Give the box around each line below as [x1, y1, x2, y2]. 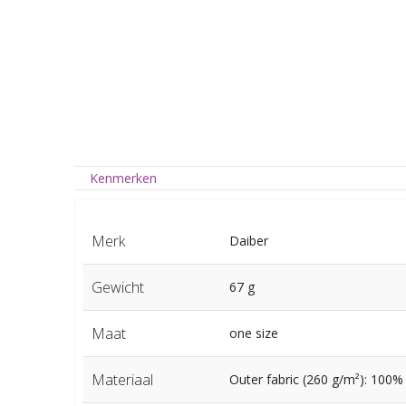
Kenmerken [90, 169, 158, 187]
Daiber [228, 231, 268, 249]
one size [228, 324, 278, 342]
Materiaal [91, 369, 153, 390]
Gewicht [91, 276, 144, 297]
